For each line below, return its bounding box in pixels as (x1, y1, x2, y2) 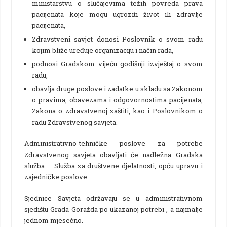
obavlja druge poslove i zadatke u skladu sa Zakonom (32, 84, 203, 93)
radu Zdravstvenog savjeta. (32, 117, 118, 127)
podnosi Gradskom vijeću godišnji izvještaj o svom (32, 59, 203, 68)
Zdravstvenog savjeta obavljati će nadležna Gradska (24, 149, 203, 159)
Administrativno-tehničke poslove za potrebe (24, 138, 203, 148)
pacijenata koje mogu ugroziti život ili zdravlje (32, 9, 203, 19)
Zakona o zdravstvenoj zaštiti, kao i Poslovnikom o (32, 106, 203, 116)
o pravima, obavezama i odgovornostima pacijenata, (32, 95, 203, 104)
